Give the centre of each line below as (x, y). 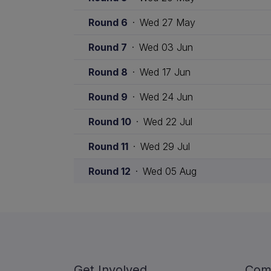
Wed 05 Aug (170, 171)
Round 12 (109, 171)
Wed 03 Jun (166, 47)
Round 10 (110, 121)
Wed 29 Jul (165, 146)
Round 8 (108, 72)
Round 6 (108, 22)
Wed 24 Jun (166, 96)
